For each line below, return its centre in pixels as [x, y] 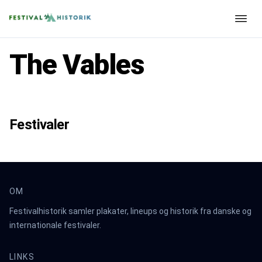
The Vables [77, 65]
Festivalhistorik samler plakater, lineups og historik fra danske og [130, 211]
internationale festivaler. [55, 225]
